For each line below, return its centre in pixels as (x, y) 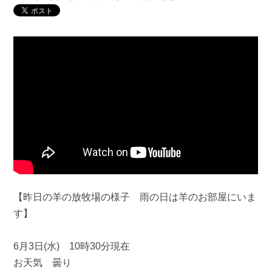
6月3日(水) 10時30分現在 (72, 246)
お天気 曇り (43, 262)
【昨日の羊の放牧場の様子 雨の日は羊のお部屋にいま (135, 197)
